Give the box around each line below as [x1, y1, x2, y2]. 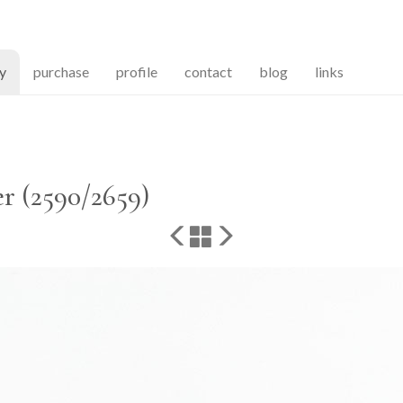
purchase [33, 63, 89, 80]
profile [116, 63, 157, 80]
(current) [5, 62, 59, 79]
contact [184, 63, 232, 80]
